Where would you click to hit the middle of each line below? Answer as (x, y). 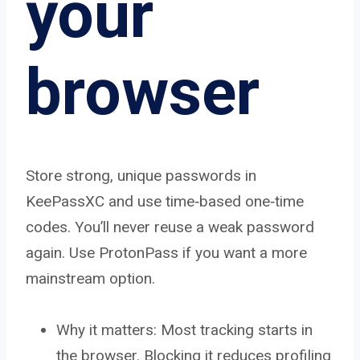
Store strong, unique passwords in (141, 175)
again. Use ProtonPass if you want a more (166, 252)
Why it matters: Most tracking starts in (184, 329)
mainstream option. (90, 278)
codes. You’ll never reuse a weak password (170, 227)
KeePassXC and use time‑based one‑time (165, 201)
